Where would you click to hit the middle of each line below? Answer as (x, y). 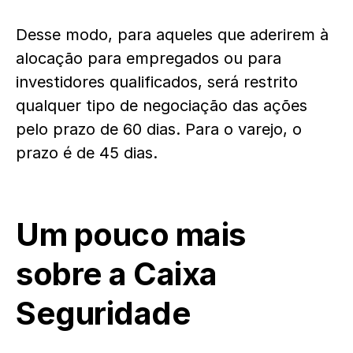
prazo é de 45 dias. (87, 153)
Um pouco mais (131, 234)
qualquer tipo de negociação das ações (162, 106)
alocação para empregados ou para (149, 58)
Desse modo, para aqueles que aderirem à (172, 35)
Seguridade (103, 313)
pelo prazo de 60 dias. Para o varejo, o (159, 129)
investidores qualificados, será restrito (157, 82)
